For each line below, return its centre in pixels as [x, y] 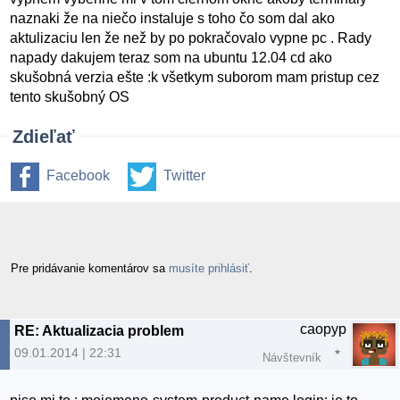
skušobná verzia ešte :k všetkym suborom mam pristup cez [195, 78]
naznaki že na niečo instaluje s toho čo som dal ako [173, 19]
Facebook [78, 176]
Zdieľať [44, 137]
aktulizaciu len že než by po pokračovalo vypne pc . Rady [191, 38]
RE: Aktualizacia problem [99, 330]
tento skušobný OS [70, 97]
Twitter [184, 176]
